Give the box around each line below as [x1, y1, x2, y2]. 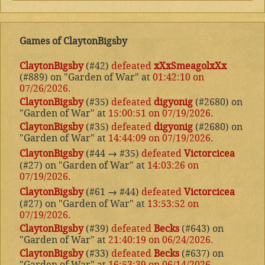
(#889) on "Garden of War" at [20, 72, 153, 83]
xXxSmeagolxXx [154, 60, 227, 72]
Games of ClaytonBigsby [20, 35, 127, 47]
